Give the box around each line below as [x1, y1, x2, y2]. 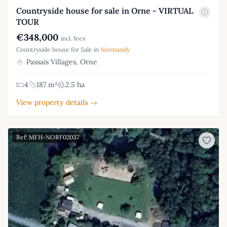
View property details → [16, 97, 97, 107]
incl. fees [61, 34, 86, 42]
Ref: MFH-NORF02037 [16, 133, 80, 141]
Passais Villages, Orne [24, 57, 97, 66]
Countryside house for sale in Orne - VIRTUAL [16, 5, 194, 16]
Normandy [100, 45, 130, 53]
